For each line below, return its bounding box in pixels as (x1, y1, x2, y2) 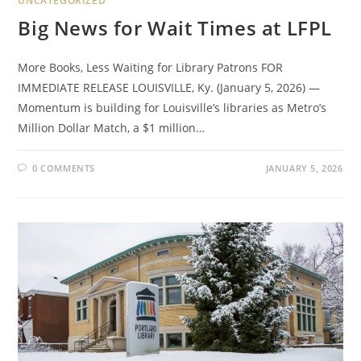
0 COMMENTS (32, 161, 96, 174)
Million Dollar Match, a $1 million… (18, 119, 205, 135)
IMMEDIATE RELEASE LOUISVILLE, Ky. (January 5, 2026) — (18, 79, 321, 95)
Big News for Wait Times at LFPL (18, 14, 333, 41)
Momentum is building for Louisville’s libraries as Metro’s (18, 99, 327, 115)
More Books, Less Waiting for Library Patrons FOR (18, 59, 284, 75)
